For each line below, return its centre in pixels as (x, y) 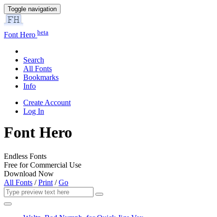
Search (34, 60)
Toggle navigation (32, 9)
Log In (34, 111)
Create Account (47, 103)
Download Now (29, 173)
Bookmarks (41, 77)
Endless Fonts (25, 156)
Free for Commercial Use (43, 165)
